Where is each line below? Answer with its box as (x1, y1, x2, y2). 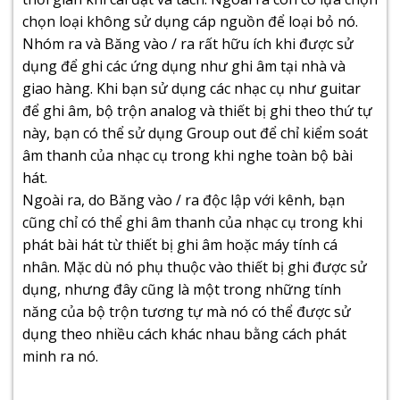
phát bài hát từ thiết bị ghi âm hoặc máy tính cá (22, 234, 337, 254)
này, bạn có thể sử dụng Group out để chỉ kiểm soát (22, 122, 368, 143)
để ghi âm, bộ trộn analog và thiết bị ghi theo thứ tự (22, 100, 372, 121)
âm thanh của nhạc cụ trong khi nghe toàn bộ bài (22, 145, 353, 165)
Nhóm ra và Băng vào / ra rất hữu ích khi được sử (22, 33, 354, 54)
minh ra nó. (22, 346, 98, 366)
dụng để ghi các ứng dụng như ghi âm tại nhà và (22, 55, 346, 76)
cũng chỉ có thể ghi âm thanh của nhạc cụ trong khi (22, 212, 362, 232)
